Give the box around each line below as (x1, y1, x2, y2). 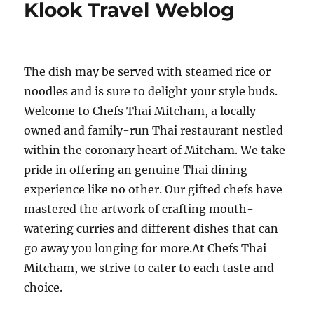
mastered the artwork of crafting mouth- (24, 202, 254, 216)
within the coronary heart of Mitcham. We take (24, 143, 286, 157)
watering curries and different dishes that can (24, 221, 279, 235)
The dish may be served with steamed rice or (24, 64, 271, 78)
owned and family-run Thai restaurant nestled (24, 123, 284, 137)
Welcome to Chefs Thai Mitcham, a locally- (24, 104, 264, 118)
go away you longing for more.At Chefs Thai (24, 241, 267, 255)
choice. (24, 280, 63, 294)
